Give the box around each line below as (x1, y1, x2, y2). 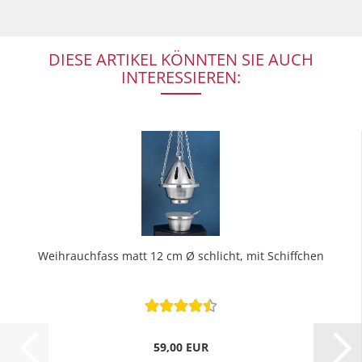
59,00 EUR (153, 339, 208, 355)
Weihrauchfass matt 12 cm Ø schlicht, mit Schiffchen (37, 248, 324, 263)
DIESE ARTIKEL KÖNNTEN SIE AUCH (48, 48, 314, 70)
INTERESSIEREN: (121, 66, 241, 88)
